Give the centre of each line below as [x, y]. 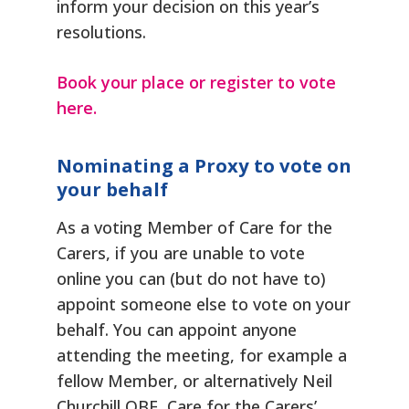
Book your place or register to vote [197, 82]
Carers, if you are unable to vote [181, 253]
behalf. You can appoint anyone [177, 330]
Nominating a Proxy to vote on [204, 165]
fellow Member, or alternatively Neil [195, 381]
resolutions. [102, 32]
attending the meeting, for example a [202, 355]
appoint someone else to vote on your [204, 304]
